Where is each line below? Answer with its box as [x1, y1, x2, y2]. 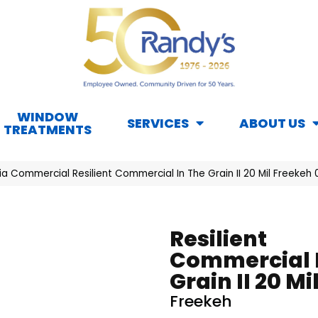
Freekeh [170, 290, 232, 313]
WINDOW [17, 108, 78, 126]
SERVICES [127, 114, 189, 133]
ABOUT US [239, 114, 305, 133]
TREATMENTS [4, 121, 92, 139]
